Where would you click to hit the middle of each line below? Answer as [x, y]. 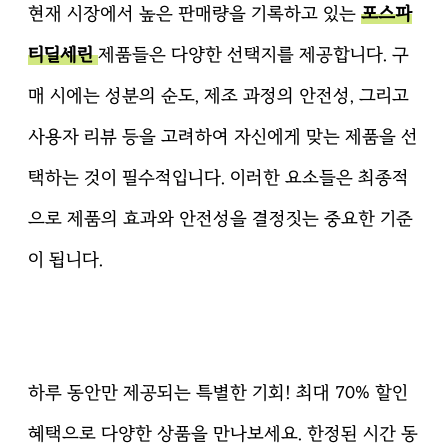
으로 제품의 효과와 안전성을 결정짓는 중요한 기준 [220, 218]
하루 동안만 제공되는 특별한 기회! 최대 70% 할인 [218, 392]
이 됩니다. [65, 259]
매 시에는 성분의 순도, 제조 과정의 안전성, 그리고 [218, 95]
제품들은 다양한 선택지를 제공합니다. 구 [253, 54]
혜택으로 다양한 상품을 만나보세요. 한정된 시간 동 [223, 433]
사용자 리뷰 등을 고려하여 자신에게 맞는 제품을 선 [223, 136]
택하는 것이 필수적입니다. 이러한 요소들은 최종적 [218, 177]
